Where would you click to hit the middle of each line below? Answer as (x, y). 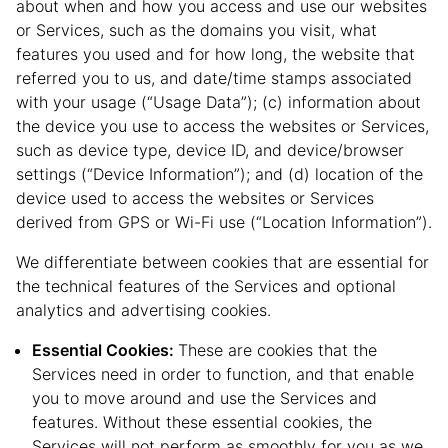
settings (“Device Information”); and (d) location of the (219, 174)
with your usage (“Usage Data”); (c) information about (218, 102)
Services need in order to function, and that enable (223, 374)
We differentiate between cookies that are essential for (222, 262)
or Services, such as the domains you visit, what (196, 30)
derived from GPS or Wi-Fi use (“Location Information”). (224, 222)
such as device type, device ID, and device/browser (210, 150)
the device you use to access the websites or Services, (222, 126)
